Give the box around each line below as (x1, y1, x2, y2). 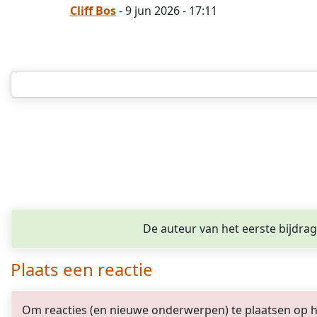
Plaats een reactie (11, 258, 153, 282)
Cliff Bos (70, 3, 116, 19)
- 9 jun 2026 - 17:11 (116, 3, 217, 19)
